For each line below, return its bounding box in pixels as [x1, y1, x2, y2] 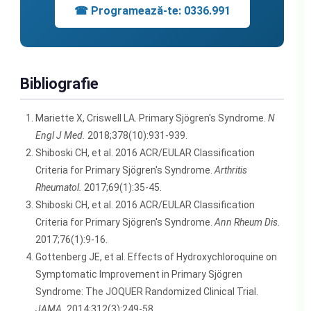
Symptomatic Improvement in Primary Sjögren [35, 268, 242, 280]
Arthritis [214, 164, 247, 176]
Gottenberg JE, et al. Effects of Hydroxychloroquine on [35, 251, 277, 262]
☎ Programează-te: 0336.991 [74, 3, 230, 17]
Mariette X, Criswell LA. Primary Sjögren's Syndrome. [35, 112, 268, 124]
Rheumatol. [35, 181, 82, 193]
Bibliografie [19, 74, 99, 92]
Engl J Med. [35, 129, 85, 141]
